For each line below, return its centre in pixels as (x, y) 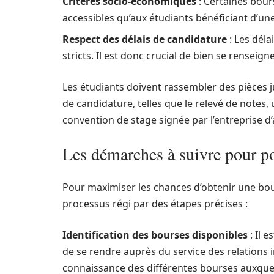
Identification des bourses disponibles (155, 235)
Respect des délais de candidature (145, 39)
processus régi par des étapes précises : (155, 204)
